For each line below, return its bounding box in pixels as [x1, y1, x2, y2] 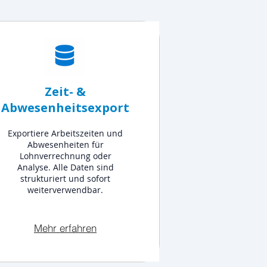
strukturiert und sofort [20, 173, 110, 184]
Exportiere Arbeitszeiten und [8, 128, 123, 139]
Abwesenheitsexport [1, 100, 129, 116]
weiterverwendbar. [27, 184, 103, 195]
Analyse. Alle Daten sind [17, 162, 114, 173]
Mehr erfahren [34, 221, 97, 234]
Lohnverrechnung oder [19, 150, 111, 162]
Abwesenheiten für [27, 139, 104, 150]
